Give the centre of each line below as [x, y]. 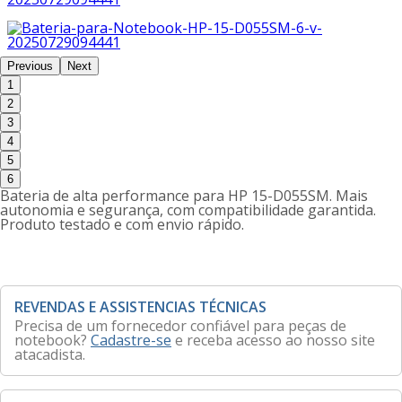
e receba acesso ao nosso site [273, 340]
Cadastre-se [131, 340]
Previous [30, 66]
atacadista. [50, 354]
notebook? [52, 340]
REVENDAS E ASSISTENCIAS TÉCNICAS [140, 307]
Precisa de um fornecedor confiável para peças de [180, 326]
